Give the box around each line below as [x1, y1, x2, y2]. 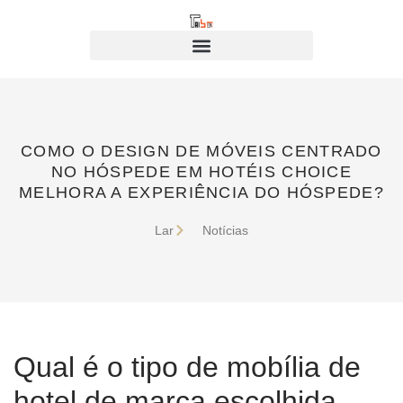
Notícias [202, 223, 249, 237]
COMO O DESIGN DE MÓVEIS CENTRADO [21, 142, 382, 160]
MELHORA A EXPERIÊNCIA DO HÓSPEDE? [19, 184, 384, 201]
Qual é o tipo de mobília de [13, 351, 361, 383]
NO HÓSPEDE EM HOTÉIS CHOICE [50, 163, 353, 181]
